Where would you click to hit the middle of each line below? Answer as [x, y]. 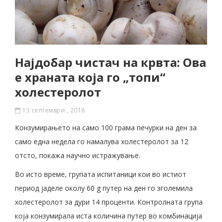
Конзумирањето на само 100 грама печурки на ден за [106, 128]
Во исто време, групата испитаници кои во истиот [101, 174]
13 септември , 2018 [53, 111]
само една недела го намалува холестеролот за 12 [102, 142]
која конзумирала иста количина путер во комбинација [109, 216]
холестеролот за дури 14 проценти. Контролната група [109, 202]
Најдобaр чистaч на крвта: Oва [111, 62]
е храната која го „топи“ [90, 77]
